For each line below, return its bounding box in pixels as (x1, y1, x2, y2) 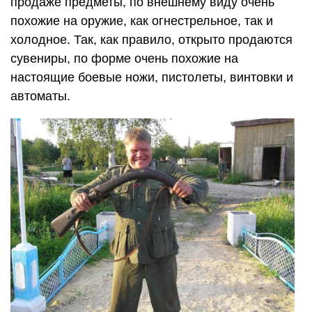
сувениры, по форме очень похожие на (10, 51, 238, 65)
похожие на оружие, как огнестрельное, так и (10, 13, 273, 28)
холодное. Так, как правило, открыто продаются (10, 32, 292, 47)
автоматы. (10, 88, 70, 103)
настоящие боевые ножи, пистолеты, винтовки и (10, 70, 293, 84)
